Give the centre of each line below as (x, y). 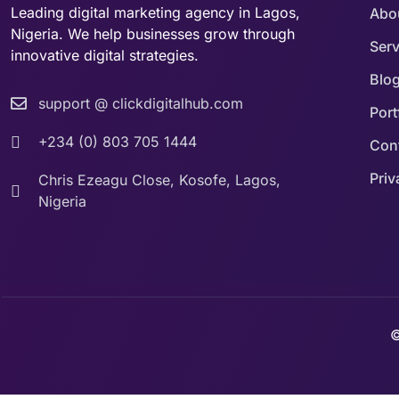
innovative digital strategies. (105, 56)
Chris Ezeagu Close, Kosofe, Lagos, (159, 180)
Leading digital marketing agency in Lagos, (155, 13)
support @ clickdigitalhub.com (140, 104)
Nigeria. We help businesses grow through (153, 34)
